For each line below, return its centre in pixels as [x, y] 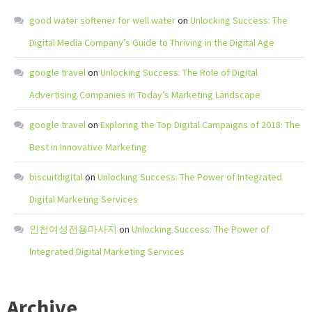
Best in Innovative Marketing [88, 147]
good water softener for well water [102, 21]
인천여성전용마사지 [73, 229]
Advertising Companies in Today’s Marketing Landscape [145, 95]
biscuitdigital [56, 177]
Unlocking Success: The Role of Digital [179, 73]
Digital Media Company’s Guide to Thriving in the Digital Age [152, 43]
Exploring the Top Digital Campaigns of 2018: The [200, 125]
